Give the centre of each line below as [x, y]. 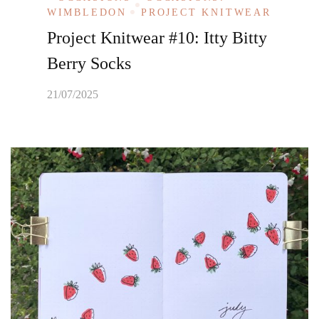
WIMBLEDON [87, 12]
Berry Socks [89, 63]
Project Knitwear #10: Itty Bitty [157, 37]
